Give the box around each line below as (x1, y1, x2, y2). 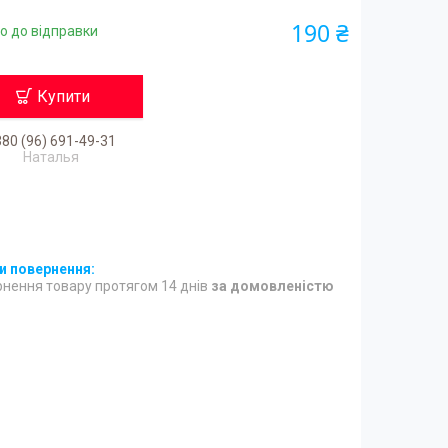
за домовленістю (211, 277, 335, 294)
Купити (37, 86, 91, 106)
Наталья (22, 148, 79, 165)
